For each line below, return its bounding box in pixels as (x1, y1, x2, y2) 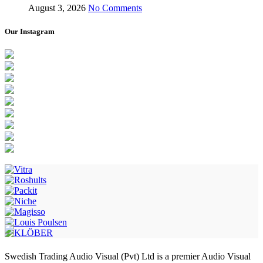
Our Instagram (5, 26, 55, 36)
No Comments (88, 3, 142, 14)
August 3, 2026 (28, 3, 86, 14)
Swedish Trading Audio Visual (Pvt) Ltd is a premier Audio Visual (5, 251, 251, 261)
